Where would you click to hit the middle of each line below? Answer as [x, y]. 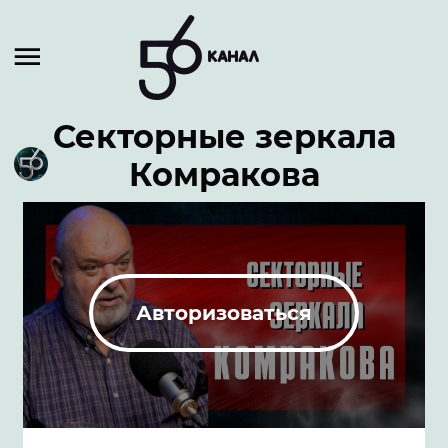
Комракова [224, 174]
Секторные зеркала [224, 136]
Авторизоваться [224, 312]
